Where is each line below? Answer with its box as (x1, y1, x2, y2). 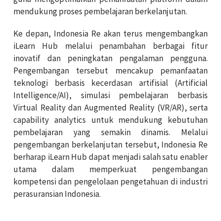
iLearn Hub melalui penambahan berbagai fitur (13, 40, 208, 51)
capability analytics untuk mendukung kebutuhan (13, 114, 208, 125)
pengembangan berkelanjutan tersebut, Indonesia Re (13, 139, 208, 150)
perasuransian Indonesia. (13, 188, 101, 199)
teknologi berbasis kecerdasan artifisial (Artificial (13, 77, 208, 88)
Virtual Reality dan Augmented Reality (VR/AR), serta (13, 102, 208, 113)
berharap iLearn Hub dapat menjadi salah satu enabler (13, 151, 208, 162)
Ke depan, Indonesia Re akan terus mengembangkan (13, 28, 208, 39)
